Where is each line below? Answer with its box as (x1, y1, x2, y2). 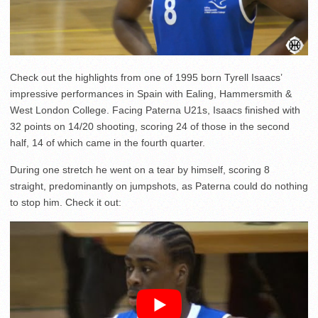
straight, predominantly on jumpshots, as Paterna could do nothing (10, 180, 308, 192)
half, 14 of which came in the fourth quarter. (10, 137, 205, 149)
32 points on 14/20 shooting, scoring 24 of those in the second (10, 121, 290, 133)
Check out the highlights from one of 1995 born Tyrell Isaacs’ (10, 72, 282, 84)
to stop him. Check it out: (10, 197, 121, 209)
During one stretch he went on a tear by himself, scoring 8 (10, 164, 270, 176)
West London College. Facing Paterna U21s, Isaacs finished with (10, 104, 300, 116)
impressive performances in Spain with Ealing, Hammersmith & (10, 88, 292, 100)
